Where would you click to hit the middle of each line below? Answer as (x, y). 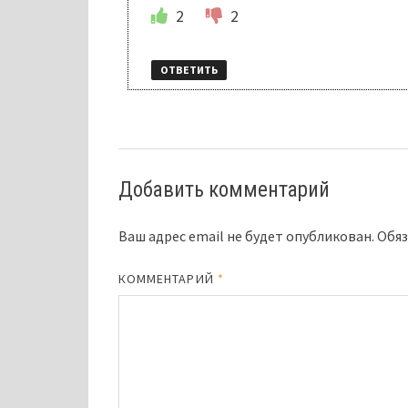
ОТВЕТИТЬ (189, 69)
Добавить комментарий (224, 190)
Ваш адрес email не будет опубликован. (246, 236)
